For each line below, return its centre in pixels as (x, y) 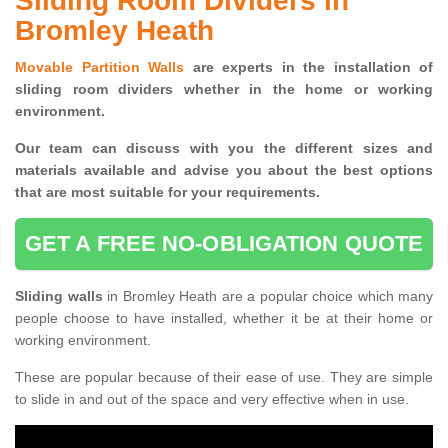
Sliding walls (61, 296)
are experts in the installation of (308, 67)
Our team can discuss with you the (150, 148)
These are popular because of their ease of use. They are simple (224, 377)
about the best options (347, 170)
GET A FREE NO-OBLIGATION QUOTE (224, 244)
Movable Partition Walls (99, 67)
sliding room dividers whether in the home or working (224, 89)
